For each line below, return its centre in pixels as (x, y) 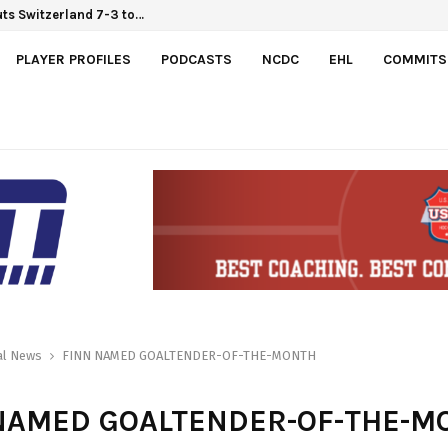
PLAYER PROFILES (73, 59)
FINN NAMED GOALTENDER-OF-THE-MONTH (189, 355)
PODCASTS (196, 59)
